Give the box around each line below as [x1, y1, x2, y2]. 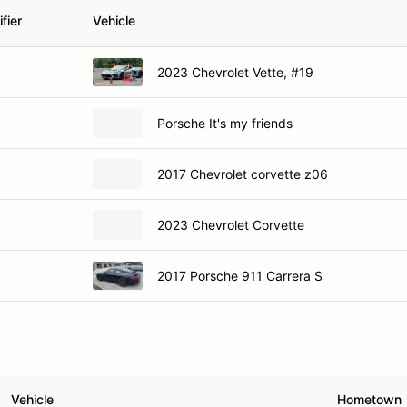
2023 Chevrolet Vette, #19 [157, 64, 313, 80]
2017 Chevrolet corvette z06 [157, 165, 328, 182]
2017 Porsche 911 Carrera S [157, 267, 323, 283]
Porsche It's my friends [157, 114, 293, 131]
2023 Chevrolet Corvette [157, 216, 304, 233]
